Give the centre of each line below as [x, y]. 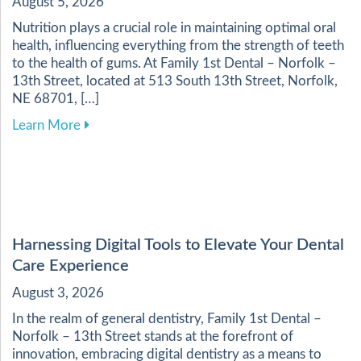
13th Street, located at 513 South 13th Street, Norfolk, [175, 81]
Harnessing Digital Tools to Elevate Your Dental [178, 245]
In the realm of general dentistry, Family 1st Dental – [167, 319]
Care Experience [71, 266]
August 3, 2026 [58, 293]
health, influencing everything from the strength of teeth [178, 46]
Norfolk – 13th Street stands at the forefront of [153, 337]
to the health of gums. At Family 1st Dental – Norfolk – [174, 64]
